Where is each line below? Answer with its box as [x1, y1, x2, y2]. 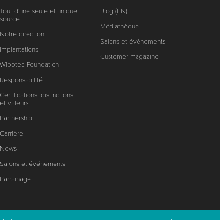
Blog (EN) [100, 7, 127, 15]
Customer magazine [100, 53, 159, 61]
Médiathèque [100, 22, 139, 30]
